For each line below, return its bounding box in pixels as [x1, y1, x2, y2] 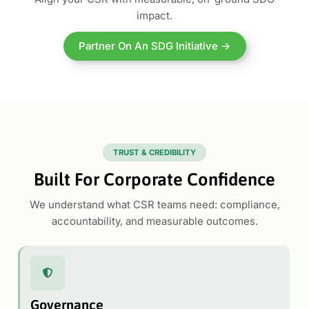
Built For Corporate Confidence [34, 168, 275, 189]
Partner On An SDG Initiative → [79, 39, 230, 53]
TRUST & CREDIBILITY [113, 147, 196, 157]
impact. [137, 8, 172, 22]
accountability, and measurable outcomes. [51, 215, 258, 228]
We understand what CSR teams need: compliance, [29, 198, 280, 212]
